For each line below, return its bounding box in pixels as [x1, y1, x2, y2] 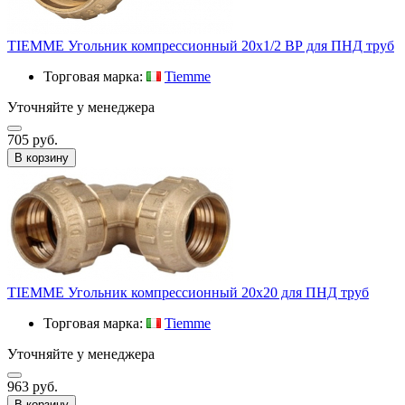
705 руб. [7, 131, 58, 147]
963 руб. [7, 378, 58, 394]
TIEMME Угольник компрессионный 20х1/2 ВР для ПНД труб [7, 37, 394, 53]
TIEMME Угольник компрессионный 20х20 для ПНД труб [7, 284, 369, 300]
